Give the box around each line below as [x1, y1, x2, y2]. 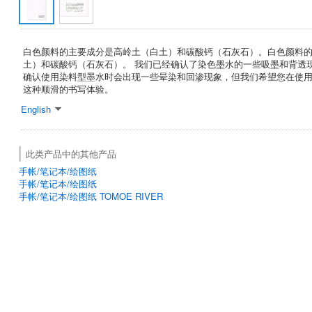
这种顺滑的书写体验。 [23, 81, 114, 95]
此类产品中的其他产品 [26, 146, 116, 160]
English [21, 102, 51, 116]
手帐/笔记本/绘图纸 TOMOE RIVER [19, 189, 163, 203]
